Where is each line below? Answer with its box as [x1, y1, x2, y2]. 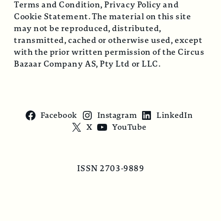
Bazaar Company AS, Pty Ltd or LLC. [14, 58, 161, 70]
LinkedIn [156, 110, 193, 121]
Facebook [40, 110, 77, 121]
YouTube [112, 121, 147, 133]
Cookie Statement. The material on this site [14, 10, 191, 22]
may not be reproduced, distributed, [14, 22, 161, 34]
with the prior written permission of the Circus [14, 46, 205, 58]
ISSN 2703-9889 [76, 162, 145, 174]
